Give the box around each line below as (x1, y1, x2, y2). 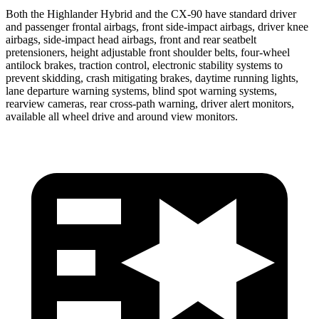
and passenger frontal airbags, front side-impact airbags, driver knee (6, 20, 308, 33)
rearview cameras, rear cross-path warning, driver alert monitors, (6, 97, 294, 110)
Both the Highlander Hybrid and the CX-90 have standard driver (6, 7, 296, 20)
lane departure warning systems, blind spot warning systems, (6, 84, 277, 97)
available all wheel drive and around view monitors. (6, 110, 238, 122)
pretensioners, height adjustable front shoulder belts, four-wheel (6, 46, 290, 58)
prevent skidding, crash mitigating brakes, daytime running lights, (6, 71, 298, 84)
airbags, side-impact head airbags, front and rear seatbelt (6, 33, 256, 46)
